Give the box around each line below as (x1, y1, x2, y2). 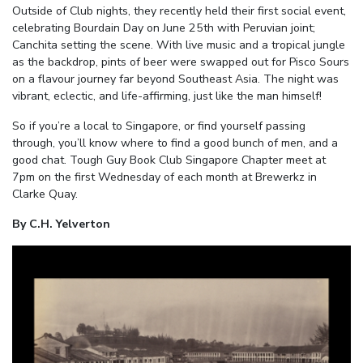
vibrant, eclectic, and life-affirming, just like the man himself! (12, 88, 322, 105)
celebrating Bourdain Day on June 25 (12, 20, 203, 36)
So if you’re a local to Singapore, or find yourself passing (12, 118, 305, 135)
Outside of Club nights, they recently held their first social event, (12, 3, 346, 19)
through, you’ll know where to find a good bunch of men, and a (12, 135, 338, 152)
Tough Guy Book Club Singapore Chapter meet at (66, 152, 326, 169)
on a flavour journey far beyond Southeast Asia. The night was (12, 71, 339, 88)
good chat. (12, 152, 66, 169)
